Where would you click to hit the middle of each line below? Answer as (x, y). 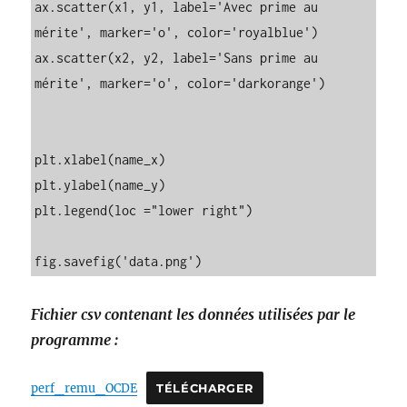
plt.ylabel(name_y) (100, 184)
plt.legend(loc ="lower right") (144, 210)
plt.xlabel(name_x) (100, 159)
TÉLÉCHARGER (205, 388)
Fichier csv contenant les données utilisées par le (194, 314)
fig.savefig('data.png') (119, 261)
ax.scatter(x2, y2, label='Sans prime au (177, 57)
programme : (75, 339)
